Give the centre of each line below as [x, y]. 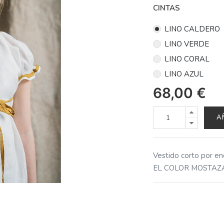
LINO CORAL [187, 59]
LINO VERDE [187, 44]
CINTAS [167, 8]
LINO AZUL [184, 74]
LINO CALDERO [192, 29]
